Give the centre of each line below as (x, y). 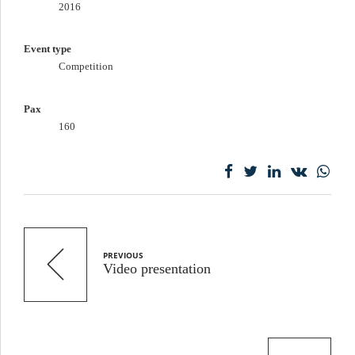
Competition (86, 67)
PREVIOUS (123, 255)
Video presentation (157, 268)
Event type (48, 50)
